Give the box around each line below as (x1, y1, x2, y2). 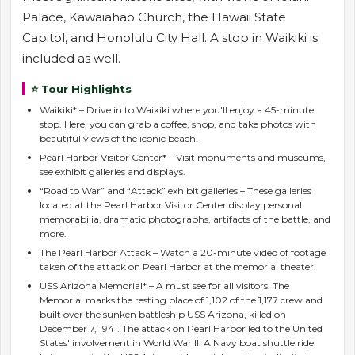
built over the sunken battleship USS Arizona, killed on (40, 307, 286, 320)
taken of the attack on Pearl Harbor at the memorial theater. (40, 260, 316, 273)
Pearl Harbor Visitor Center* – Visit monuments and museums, (40, 151, 326, 163)
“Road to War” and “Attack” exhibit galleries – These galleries (40, 184, 311, 197)
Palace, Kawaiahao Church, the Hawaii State (22, 10, 286, 25)
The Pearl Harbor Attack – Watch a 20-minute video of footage (40, 246, 326, 258)
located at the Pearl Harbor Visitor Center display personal (40, 198, 302, 211)
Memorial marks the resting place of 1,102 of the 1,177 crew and (40, 293, 323, 306)
